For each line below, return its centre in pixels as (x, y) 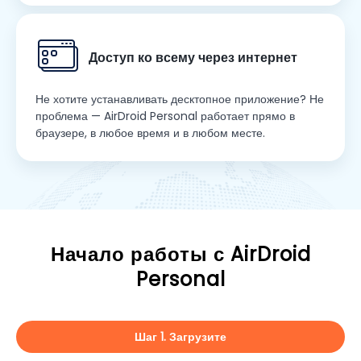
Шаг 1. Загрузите (180, 336)
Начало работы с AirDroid (180, 255)
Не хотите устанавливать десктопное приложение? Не (180, 100)
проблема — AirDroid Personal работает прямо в (165, 116)
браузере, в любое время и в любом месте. (150, 133)
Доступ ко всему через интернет (193, 58)
